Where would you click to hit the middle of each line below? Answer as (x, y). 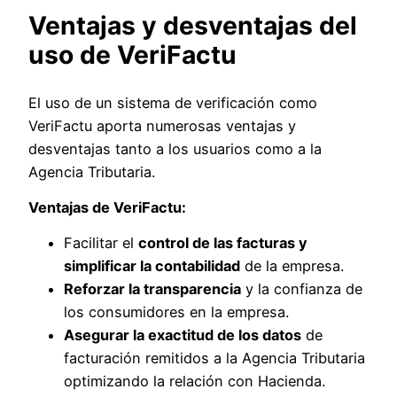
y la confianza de (302, 289)
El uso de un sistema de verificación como (173, 102)
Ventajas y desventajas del (193, 26)
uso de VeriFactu (132, 55)
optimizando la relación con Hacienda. (195, 381)
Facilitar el (101, 243)
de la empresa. (292, 266)
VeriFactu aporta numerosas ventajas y (162, 125)
